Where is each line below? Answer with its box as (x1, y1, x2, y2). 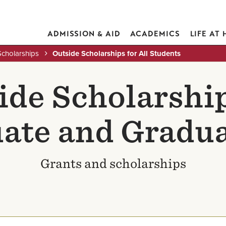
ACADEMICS (130, 29, 180, 38)
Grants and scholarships (40, 156, 186, 171)
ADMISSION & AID (47, 29, 121, 38)
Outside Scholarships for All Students (52, 48, 181, 59)
